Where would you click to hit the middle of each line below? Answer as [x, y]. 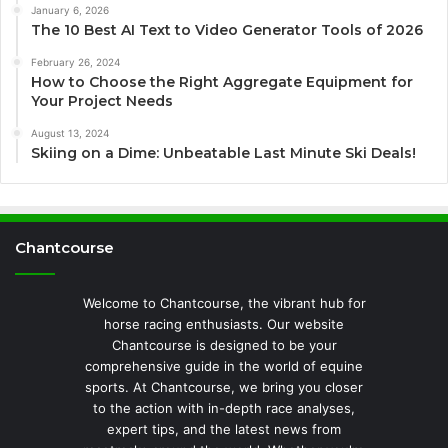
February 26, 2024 [75, 62]
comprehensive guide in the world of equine [224, 366]
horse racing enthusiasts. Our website [224, 324]
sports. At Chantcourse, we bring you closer [224, 387]
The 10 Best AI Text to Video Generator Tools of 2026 [227, 30]
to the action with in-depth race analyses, [224, 408]
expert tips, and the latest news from [224, 429]
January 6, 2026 [70, 10]
